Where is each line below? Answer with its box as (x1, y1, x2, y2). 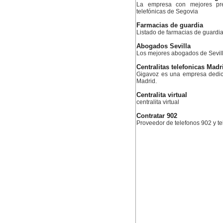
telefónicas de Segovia (136, 8, 198, 15)
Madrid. (136, 78, 157, 85)
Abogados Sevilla (136, 43, 191, 50)
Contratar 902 (136, 112, 177, 119)
